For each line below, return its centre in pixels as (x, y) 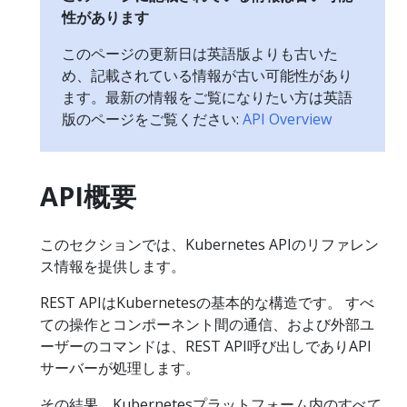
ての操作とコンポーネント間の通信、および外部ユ (207, 324)
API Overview (287, 119)
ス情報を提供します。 (113, 266)
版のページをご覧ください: (152, 119)
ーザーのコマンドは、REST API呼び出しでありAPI (206, 346)
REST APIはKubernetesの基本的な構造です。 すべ (207, 302)
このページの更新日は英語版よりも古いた (200, 53)
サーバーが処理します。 (120, 367)
